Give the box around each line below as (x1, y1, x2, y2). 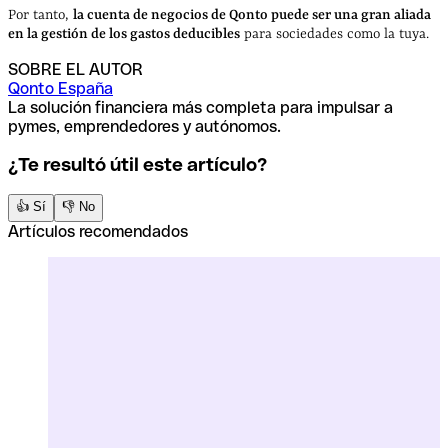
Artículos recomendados (8, 222, 188, 241)
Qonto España (8, 78, 113, 98)
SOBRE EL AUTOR (8, 59, 143, 79)
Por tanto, (8, 6, 73, 23)
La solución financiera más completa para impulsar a (8, 97, 393, 117)
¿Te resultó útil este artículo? (8, 154, 267, 176)
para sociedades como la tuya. (240, 25, 429, 42)
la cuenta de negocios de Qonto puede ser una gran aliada (73, 6, 431, 23)
